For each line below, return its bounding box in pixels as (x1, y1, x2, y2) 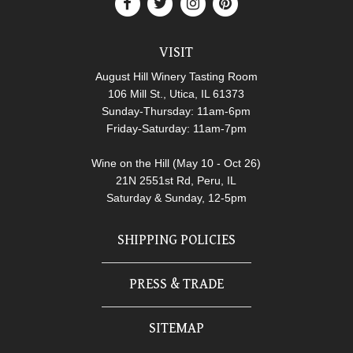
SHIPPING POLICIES (117, 231, 236, 248)
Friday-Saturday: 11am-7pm (106, 121, 247, 135)
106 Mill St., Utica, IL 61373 (108, 87, 245, 100)
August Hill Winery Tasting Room (95, 69, 258, 83)
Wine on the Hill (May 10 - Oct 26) (91, 156, 262, 169)
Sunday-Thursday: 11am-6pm (102, 104, 251, 117)
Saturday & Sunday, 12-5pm (106, 191, 247, 204)
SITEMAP (148, 319, 204, 336)
